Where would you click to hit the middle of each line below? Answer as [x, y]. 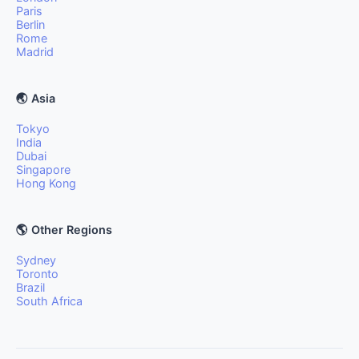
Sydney [36, 260]
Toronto [37, 274]
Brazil [30, 287]
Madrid [35, 52]
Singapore [43, 169]
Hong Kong [46, 183]
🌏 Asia [36, 98]
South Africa [49, 301]
